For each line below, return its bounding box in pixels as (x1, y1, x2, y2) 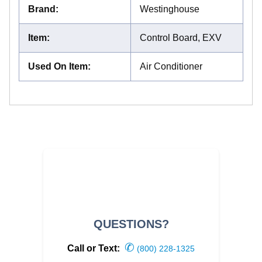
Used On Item (28, 61, 88, 71)
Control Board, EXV (140, 32, 222, 43)
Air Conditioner (140, 61, 202, 71)
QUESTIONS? (93, 217, 169, 230)
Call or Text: (67, 243, 122, 253)
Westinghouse (140, 4, 199, 14)
